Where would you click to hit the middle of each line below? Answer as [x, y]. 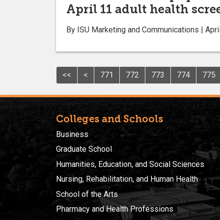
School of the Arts [87, 194]
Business [72, 134]
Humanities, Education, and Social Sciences [130, 164]
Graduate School [84, 149]
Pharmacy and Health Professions [115, 209]
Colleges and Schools [110, 119]
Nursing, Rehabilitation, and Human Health [127, 179]
